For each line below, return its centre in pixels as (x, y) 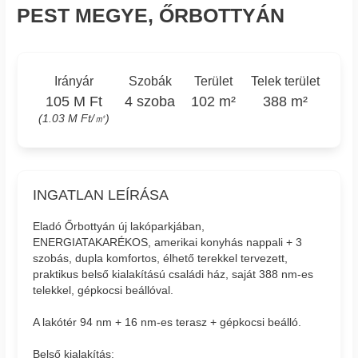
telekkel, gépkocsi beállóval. (103, 290)
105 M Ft (74, 101)
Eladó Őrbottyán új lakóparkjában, (119, 227)
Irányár (74, 82)
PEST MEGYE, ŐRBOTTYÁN (151, 15)
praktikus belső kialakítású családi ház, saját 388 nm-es (173, 274)
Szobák (150, 82)
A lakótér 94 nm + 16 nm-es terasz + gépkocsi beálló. (167, 322)
